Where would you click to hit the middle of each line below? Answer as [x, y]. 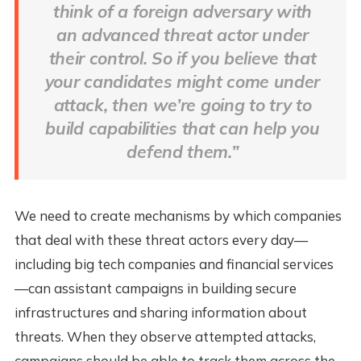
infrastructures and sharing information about [160, 313]
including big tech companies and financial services [174, 264]
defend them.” [183, 152]
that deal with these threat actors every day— [161, 240]
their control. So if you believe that [183, 58]
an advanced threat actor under [183, 35]
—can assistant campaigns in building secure [155, 288]
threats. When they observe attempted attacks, [165, 337]
